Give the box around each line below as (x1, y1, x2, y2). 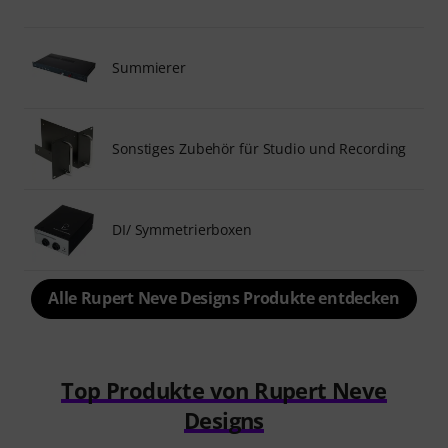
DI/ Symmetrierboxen (112, 220, 252, 239)
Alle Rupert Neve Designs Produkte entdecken (48, 287, 400, 309)
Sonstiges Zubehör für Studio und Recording (112, 139, 407, 158)
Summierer (112, 58, 187, 77)
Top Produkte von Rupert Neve (61, 375, 387, 405)
